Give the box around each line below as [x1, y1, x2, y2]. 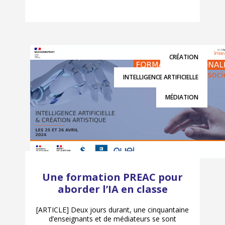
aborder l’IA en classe [57, 182, 168, 196]
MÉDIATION [165, 92, 198, 101]
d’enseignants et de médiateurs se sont [49, 213, 176, 223]
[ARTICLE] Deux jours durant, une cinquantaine [36, 204, 189, 214]
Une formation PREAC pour [42, 170, 183, 184]
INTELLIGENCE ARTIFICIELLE [123, 72, 198, 81]
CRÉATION [169, 52, 198, 61]
